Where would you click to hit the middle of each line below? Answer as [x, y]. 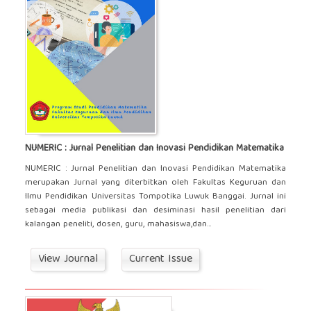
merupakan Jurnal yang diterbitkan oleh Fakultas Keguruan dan [155, 183]
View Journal [68, 259]
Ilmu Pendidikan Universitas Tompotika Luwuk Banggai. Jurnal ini [155, 196]
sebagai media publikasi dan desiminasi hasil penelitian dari [155, 210]
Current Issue [160, 259]
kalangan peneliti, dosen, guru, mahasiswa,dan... [118, 224]
